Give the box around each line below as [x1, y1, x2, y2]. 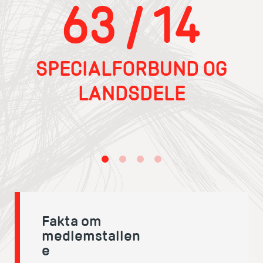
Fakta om [42, 212, 102, 231]
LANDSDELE [77, 80, 186, 106]
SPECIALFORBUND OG [36, 56, 227, 82]
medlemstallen [42, 227, 140, 245]
